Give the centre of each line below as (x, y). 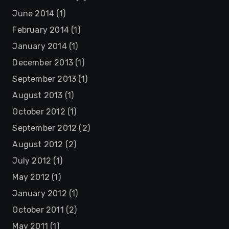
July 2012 (32, 161)
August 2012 (38, 144)
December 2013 (43, 63)
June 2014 (33, 14)
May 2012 (31, 177)
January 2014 (40, 46)
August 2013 (38, 95)
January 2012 (40, 193)
